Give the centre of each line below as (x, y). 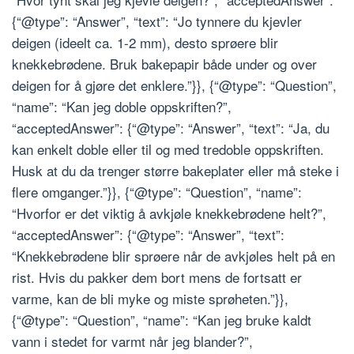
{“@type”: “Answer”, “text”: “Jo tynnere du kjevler (157, 21)
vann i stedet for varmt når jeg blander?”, (132, 341)
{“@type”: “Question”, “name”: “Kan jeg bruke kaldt (162, 319)
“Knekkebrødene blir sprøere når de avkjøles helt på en (173, 255)
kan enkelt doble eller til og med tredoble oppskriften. (168, 149)
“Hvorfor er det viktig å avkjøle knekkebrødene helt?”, (169, 213)
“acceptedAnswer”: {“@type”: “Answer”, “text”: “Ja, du (171, 127)
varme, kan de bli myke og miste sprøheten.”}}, (150, 298)
